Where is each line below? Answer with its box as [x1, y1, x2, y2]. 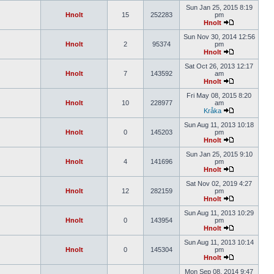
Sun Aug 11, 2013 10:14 [184, 239, 254, 246]
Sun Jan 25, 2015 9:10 [185, 150, 253, 158]
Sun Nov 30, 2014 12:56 [183, 33, 255, 40]
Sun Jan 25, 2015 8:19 [185, 4, 253, 11]
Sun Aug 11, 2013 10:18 [184, 121, 254, 128]
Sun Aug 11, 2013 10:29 [184, 209, 254, 217]
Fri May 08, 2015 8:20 [187, 92, 251, 99]
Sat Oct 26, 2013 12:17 [185, 62, 253, 70]
